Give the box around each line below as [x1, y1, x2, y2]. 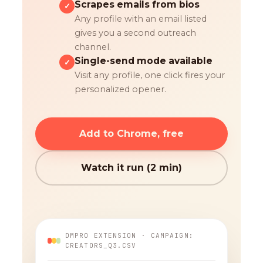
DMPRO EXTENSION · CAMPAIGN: [65, 231, 194, 240]
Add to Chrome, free [79, 128, 184, 140]
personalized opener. [75, 84, 167, 95]
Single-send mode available [75, 55, 213, 67]
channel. [75, 42, 112, 53]
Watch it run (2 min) [81, 162, 182, 174]
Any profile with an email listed [75, 14, 207, 25]
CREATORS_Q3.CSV [65, 241, 137, 250]
